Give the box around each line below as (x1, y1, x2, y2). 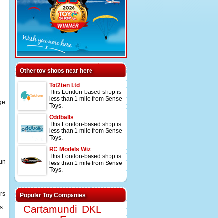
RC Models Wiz (49, 146, 91, 153)
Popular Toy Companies (20, 192, 86, 199)
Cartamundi (23, 203, 77, 215)
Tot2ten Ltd (49, 82, 80, 89)
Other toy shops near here (20, 67, 92, 74)
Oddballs (49, 114, 73, 121)
